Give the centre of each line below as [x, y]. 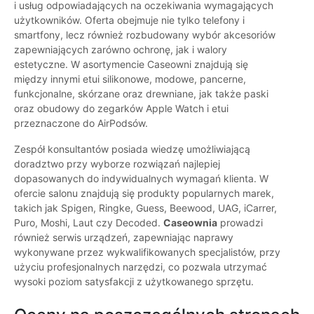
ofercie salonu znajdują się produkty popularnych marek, [144, 193]
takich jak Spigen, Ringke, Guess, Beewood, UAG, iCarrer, [145, 208]
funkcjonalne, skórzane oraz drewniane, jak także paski [141, 94]
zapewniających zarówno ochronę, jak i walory [121, 50]
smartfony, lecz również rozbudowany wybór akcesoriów [145, 35]
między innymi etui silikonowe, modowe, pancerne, [130, 79]
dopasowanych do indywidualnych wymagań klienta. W [141, 179]
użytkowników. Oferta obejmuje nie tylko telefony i [129, 20]
